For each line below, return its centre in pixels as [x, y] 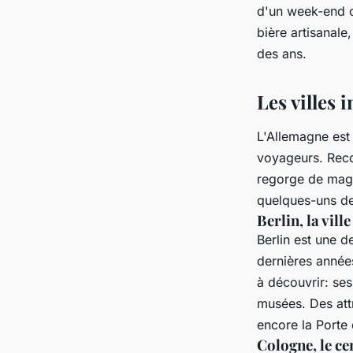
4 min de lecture [183, 22]
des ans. [282, 54]
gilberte [45, 22]
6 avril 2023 [102, 22]
